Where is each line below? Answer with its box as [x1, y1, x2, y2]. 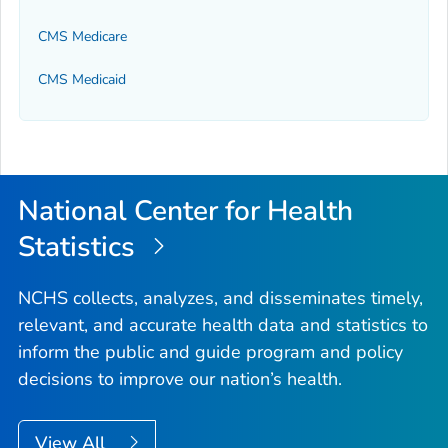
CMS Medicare [38, 27, 127, 47]
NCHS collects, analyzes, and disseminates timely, [18, 285, 423, 310]
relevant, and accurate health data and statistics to [18, 312, 428, 337]
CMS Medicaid [38, 69, 126, 89]
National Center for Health [18, 192, 354, 231]
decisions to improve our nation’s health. [18, 366, 342, 391]
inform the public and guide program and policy [18, 339, 403, 364]
